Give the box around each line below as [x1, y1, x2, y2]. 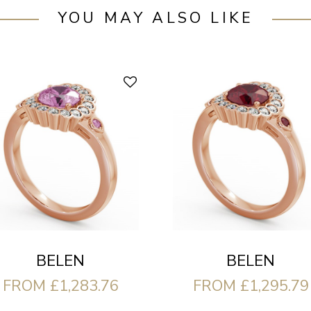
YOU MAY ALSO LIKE [57, 8, 254, 29]
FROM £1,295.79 [192, 275, 309, 296]
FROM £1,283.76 [2, 275, 119, 296]
